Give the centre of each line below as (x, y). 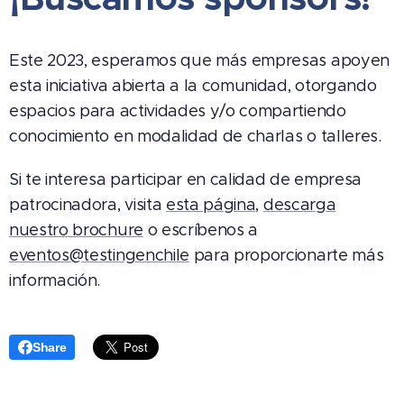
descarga (299, 204)
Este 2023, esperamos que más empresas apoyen (199, 60)
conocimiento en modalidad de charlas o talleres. (195, 136)
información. (55, 280)
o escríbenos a (201, 230)
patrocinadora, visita (87, 204)
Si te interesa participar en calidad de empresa (185, 179)
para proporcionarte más (286, 255)
